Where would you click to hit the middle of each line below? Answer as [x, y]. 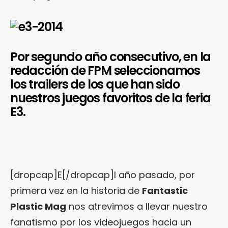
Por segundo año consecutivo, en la [111, 56]
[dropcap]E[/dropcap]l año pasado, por [103, 175]
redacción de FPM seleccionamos [105, 70]
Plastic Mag [38, 206]
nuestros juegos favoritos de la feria [110, 98]
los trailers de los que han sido [95, 84]
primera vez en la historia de [76, 190]
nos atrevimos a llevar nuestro [137, 206]
